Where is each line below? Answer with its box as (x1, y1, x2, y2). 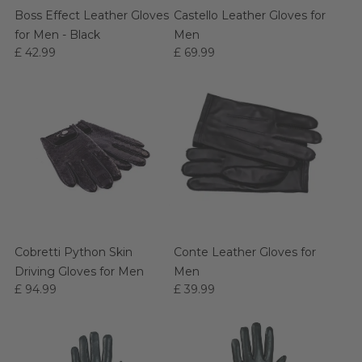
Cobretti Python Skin (15, 245, 133, 259)
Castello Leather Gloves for (174, 8, 326, 23)
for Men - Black (15, 27, 100, 42)
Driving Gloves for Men (15, 264, 144, 279)
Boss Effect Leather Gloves (15, 8, 169, 23)
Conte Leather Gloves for (174, 245, 316, 259)
